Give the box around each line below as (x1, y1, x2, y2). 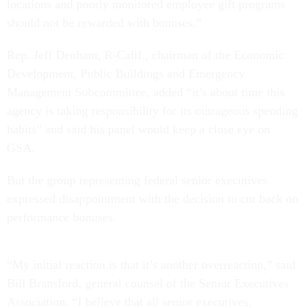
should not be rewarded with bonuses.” (7, 16, 201, 30)
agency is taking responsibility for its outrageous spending (7, 104, 298, 118)
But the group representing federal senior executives (7, 173, 267, 187)
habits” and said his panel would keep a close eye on (7, 122, 270, 136)
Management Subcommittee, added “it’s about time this (7, 85, 285, 99)
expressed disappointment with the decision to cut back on (7, 192, 298, 206)
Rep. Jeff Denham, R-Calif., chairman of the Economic (7, 48, 284, 62)
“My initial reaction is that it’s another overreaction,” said (7, 258, 296, 272)
